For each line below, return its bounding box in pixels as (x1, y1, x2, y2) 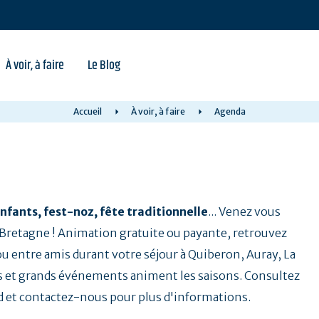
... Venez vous (208, 204, 281, 219)
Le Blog (88, 56, 120, 75)
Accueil (73, 106, 102, 117)
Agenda (214, 106, 246, 117)
